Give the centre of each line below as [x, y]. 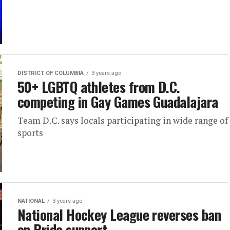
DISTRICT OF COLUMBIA [51, 73]
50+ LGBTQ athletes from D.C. [99, 87]
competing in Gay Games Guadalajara [118, 102]
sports [30, 133]
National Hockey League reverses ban [119, 215]
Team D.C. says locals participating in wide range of [123, 120]
